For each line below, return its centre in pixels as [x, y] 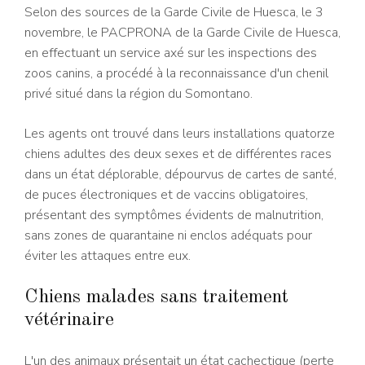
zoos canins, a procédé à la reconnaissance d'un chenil [176, 74]
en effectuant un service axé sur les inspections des [171, 53]
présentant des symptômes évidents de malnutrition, [174, 215]
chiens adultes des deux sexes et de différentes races [178, 154]
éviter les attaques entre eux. [108, 256]
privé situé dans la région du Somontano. [139, 94]
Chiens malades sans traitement [156, 298]
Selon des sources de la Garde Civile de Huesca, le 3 [174, 13]
